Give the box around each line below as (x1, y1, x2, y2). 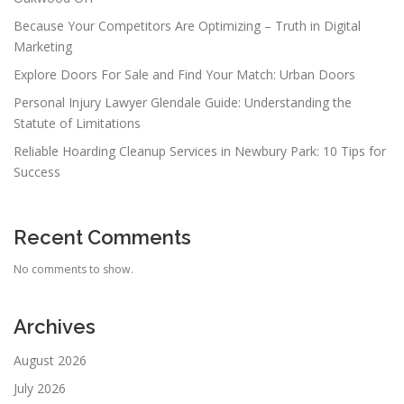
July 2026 (14, 379, 66, 397)
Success (14, 162, 60, 180)
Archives (14, 314, 96, 338)
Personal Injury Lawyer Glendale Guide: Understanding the (14, 93, 352, 111)
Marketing (14, 37, 72, 55)
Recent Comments (14, 225, 191, 249)
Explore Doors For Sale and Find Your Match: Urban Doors (14, 65, 355, 83)
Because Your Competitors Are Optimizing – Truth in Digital (14, 16, 361, 34)
